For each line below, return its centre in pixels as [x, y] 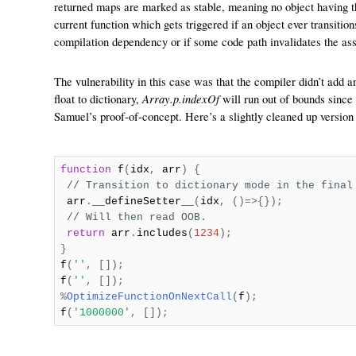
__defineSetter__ [143, 201]
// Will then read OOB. [136, 217]
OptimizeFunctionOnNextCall [149, 297]
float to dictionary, [98, 99]
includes [162, 233]
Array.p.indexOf [181, 99]
